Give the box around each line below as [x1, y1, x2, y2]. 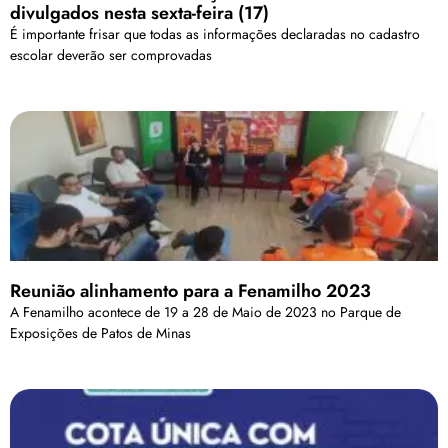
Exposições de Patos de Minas [10, 322, 191, 343]
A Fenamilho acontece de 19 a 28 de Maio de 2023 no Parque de [10, 301, 401, 322]
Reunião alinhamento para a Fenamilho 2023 [10, 277, 371, 304]
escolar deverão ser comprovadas [10, 44, 212, 65]
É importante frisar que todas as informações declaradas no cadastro [10, 23, 420, 44]
